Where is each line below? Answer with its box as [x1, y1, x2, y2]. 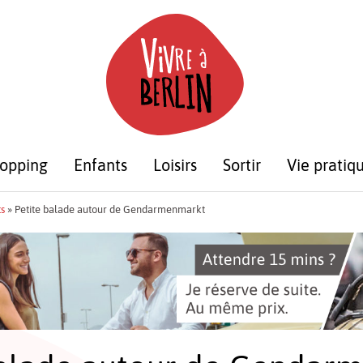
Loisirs [153, 155, 197, 174]
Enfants [74, 155, 127, 174]
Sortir [223, 155, 261, 174]
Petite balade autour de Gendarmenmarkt [14, 203, 205, 216]
